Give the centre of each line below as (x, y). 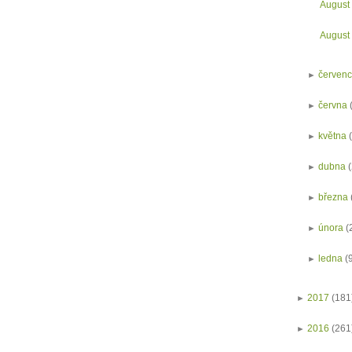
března (334, 197)
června (333, 105)
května (333, 136)
